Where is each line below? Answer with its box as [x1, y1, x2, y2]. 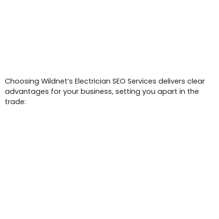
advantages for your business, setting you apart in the [5, 86, 199, 96]
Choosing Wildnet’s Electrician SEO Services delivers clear [5, 76, 205, 86]
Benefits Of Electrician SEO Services [50, 59, 169, 68]
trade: [5, 96, 26, 107]
